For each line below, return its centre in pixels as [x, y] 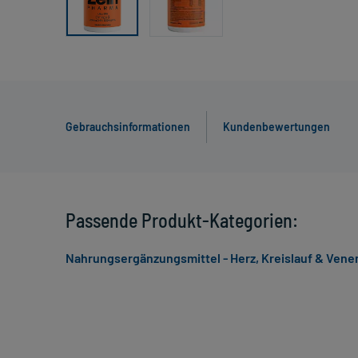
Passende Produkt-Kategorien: [182, 221]
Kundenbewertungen [276, 127]
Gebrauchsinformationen [128, 127]
